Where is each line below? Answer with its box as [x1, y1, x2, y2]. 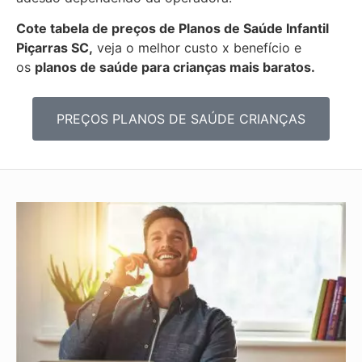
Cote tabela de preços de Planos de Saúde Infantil [16, 20, 329, 37]
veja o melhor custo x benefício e [93, 40, 301, 57]
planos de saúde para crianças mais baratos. [35, 59, 315, 76]
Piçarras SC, [16, 40, 93, 57]
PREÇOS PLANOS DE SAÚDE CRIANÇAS [57, 110, 305, 127]
